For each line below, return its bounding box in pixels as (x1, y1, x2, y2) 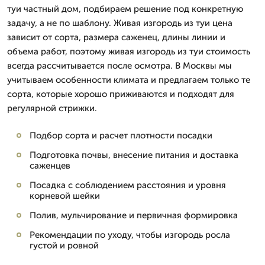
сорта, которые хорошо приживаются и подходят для (7, 89, 234, 99)
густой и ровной (30, 240, 99, 251)
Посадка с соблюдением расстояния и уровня (30, 180, 226, 190)
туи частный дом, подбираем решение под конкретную (7, 4, 243, 14)
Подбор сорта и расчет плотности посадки (30, 130, 212, 141)
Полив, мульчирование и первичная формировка (30, 210, 238, 221)
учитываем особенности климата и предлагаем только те (7, 75, 250, 85)
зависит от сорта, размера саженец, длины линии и (7, 32, 225, 43)
